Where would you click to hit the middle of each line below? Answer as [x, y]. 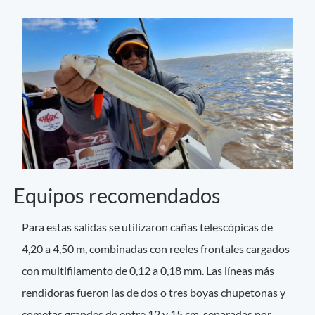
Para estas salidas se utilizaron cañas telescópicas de [148, 227]
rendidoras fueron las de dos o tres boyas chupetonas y [154, 292]
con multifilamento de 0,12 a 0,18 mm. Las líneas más [148, 271]
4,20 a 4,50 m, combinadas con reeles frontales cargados [156, 249]
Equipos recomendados [117, 196]
